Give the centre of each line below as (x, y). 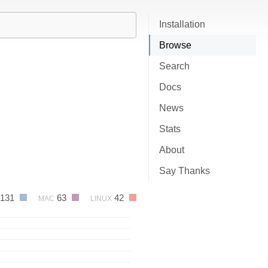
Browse (175, 45)
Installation (182, 24)
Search (174, 66)
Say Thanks (185, 171)
